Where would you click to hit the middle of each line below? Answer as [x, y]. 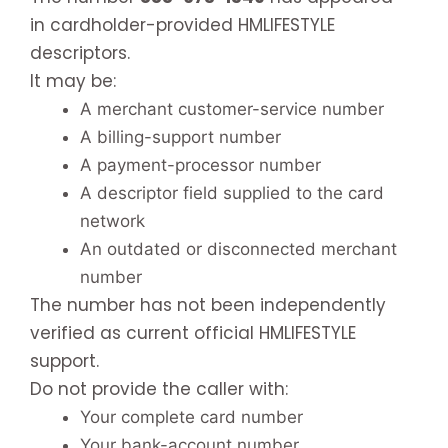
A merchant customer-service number [232, 108]
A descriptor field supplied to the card [232, 192]
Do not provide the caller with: [159, 388]
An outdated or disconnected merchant [238, 248]
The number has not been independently [208, 304]
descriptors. [80, 52]
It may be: [73, 80]
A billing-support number [180, 136]
